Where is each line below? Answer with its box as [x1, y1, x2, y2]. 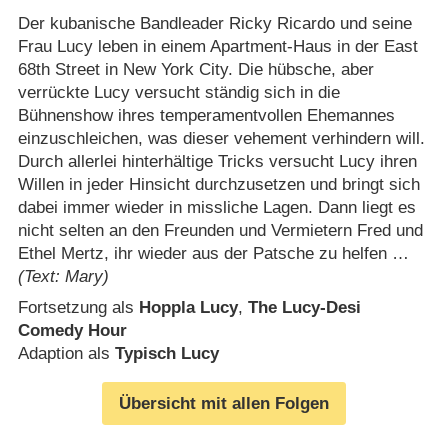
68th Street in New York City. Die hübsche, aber [17, 59, 374, 79]
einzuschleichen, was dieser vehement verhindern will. [17, 128, 425, 148]
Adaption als [17, 344, 115, 364]
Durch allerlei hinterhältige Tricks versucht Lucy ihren [17, 151, 417, 171]
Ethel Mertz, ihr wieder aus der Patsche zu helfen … [17, 243, 409, 263]
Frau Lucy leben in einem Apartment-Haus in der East [17, 36, 418, 56]
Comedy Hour [17, 321, 127, 341]
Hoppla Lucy [138, 298, 238, 318]
